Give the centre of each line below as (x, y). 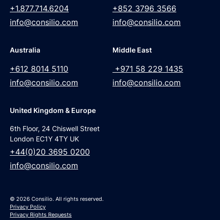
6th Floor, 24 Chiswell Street (55, 128)
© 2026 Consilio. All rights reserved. (57, 199)
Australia (25, 50)
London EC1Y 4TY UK (44, 138)
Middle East (132, 50)
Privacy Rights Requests (41, 214)
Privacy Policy (28, 206)
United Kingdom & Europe (53, 110)
